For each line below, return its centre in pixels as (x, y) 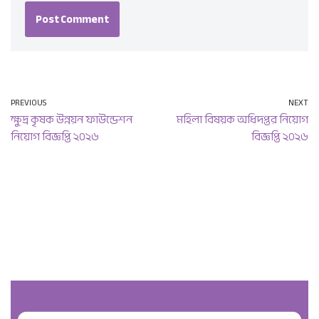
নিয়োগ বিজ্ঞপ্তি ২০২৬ (55, 137)
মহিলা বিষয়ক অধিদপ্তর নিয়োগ (242, 120)
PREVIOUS (29, 103)
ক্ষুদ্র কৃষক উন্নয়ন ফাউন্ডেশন (72, 120)
